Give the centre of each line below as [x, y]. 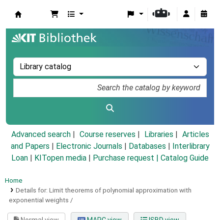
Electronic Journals [89, 146]
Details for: [32, 190]
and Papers [30, 146]
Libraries [159, 135]
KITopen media [60, 158]
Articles [195, 135]
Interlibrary [191, 146]
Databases [147, 146]
